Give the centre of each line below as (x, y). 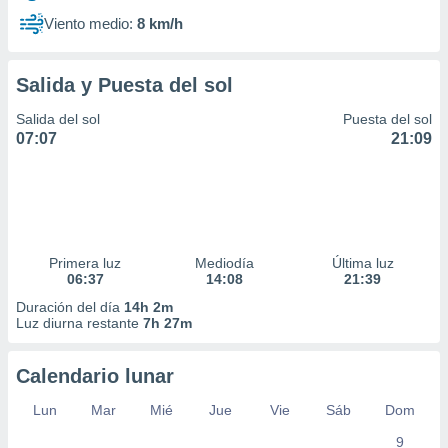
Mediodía (224, 263)
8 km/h (160, 23)
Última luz (362, 263)
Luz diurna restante (79, 323)
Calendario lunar (95, 376)
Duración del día (70, 307)
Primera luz (85, 263)
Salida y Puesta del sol (124, 85)
